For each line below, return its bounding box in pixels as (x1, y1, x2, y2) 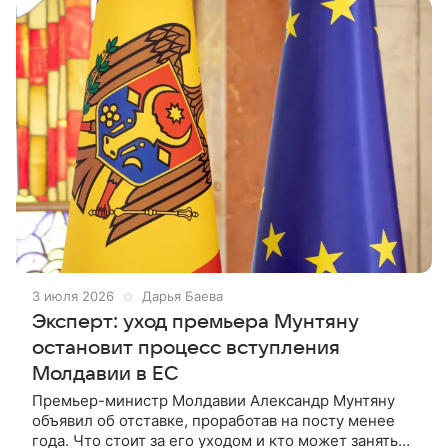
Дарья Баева (142, 288, 223, 305)
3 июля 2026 (32, 288, 114, 305)
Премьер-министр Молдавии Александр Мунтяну (32, 391, 395, 411)
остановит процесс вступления (32, 337, 340, 360)
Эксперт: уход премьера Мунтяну (32, 311, 359, 334)
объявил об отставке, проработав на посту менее (32, 411, 395, 431)
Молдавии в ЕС (32, 363, 179, 386)
